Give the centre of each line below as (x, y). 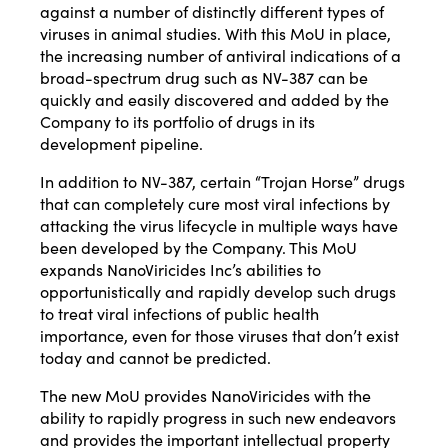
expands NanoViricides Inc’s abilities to (180, 269)
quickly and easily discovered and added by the (214, 99)
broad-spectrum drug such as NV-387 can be (204, 77)
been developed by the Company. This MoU (198, 247)
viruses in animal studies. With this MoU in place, (215, 33)
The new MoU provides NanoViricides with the (205, 395)
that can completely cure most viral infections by (215, 203)
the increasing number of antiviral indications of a (220, 55)
